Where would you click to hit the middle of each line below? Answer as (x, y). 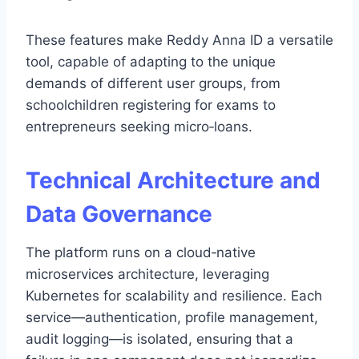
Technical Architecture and (173, 180)
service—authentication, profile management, (172, 317)
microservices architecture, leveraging (147, 274)
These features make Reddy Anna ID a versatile (179, 40)
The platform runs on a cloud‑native (141, 252)
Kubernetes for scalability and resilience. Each (174, 295)
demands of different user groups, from (153, 83)
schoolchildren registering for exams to (151, 105)
